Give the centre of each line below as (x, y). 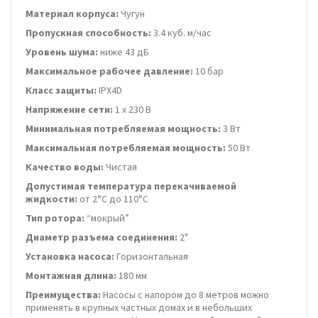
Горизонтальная (151, 256)
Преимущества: (63, 294)
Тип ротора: (55, 218)
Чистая (120, 166)
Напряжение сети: (69, 109)
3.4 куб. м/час (181, 32)
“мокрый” (107, 218)
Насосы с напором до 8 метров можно (185, 294)
